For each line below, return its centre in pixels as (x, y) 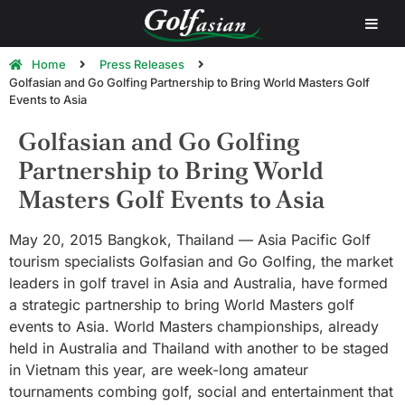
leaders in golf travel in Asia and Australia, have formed (198, 283)
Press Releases (142, 64)
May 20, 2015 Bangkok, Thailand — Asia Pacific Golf (190, 240)
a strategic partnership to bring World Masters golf (182, 305)
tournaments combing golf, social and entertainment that (201, 391)
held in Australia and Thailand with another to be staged (199, 348)
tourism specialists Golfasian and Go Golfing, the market (201, 261)
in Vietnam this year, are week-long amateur (159, 370)
